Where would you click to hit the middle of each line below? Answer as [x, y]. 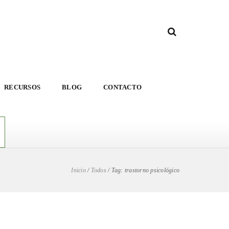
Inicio [78, 170]
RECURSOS [22, 87]
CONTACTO [122, 87]
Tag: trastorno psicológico [145, 170]
